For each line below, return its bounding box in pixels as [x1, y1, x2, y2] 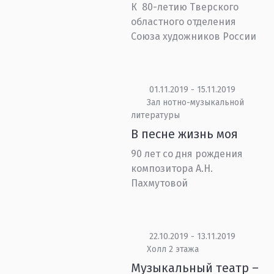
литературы [131, 110, 180, 120]
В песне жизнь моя [131, 127, 239, 141]
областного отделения [131, 16, 237, 28]
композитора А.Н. [131, 163, 213, 174]
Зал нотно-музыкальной [146, 97, 244, 108]
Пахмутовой [131, 177, 188, 189]
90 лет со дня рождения [131, 148, 243, 160]
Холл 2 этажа [146, 244, 199, 254]
